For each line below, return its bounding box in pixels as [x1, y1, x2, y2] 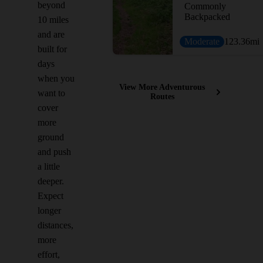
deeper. [38, 176, 64, 186]
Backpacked [184, 12, 230, 22]
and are [38, 29, 65, 39]
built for [38, 44, 67, 54]
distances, [38, 220, 73, 230]
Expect [38, 191, 63, 201]
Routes [150, 92, 174, 101]
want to [38, 88, 65, 98]
